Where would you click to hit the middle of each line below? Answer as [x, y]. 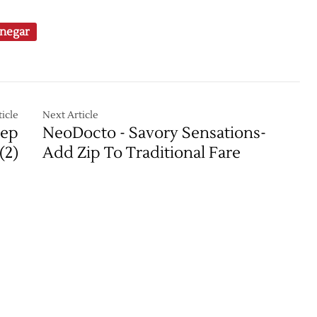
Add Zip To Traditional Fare [142, 153]
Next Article [71, 115]
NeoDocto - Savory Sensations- [155, 133]
